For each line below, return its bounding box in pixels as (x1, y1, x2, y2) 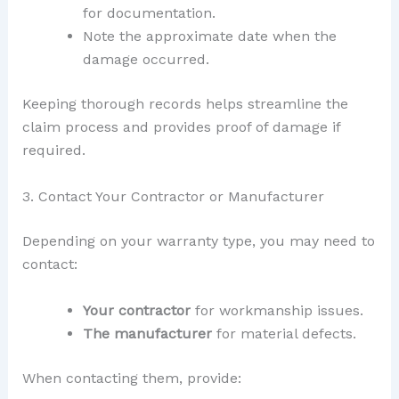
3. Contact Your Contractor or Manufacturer (21, 188, 324, 206)
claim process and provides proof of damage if (21, 118, 340, 136)
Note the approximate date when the (82, 28, 337, 45)
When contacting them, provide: (21, 369, 241, 387)
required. (21, 142, 85, 159)
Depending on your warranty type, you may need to (21, 232, 375, 250)
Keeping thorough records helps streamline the (21, 95, 348, 113)
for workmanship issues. (190, 301, 363, 319)
